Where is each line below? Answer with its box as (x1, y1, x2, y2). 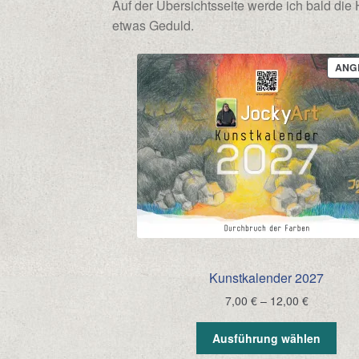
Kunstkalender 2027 (209, 268, 325, 287)
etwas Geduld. (112, 16, 195, 35)
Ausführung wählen (212, 329, 321, 346)
